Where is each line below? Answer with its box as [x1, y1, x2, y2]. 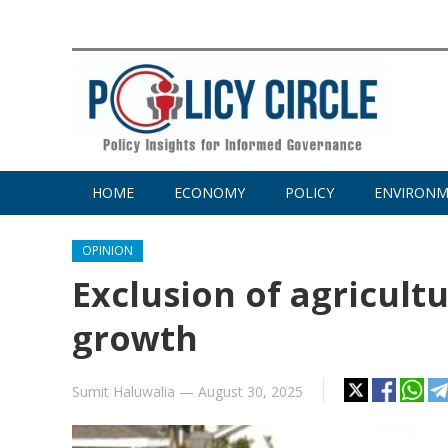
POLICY [285, 183, 334, 203]
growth [72, 315, 198, 362]
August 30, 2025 [198, 382, 303, 402]
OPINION [82, 242, 133, 260]
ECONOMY [174, 183, 245, 203]
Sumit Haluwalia [72, 382, 175, 402]
